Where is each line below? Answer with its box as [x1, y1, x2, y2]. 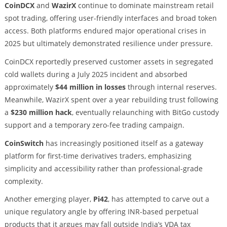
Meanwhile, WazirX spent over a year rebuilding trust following [4, 94, 218, 104]
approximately [4, 82, 55, 92]
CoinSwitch [4, 138, 44, 148]
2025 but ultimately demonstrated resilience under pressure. [4, 38, 213, 48]
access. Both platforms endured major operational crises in [4, 25, 206, 35]
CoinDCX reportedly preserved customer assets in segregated [4, 56, 213, 66]
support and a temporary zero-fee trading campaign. [4, 120, 184, 130]
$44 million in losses [55, 82, 126, 92]
